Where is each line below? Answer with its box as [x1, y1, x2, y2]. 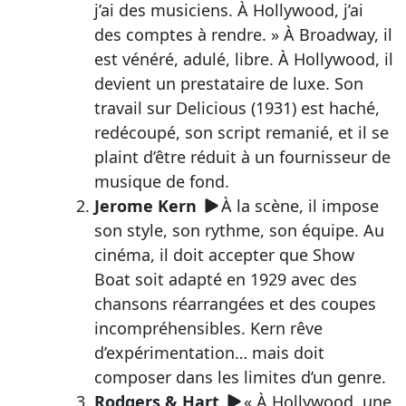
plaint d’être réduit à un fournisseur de [93, 145, 391, 168]
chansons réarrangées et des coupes [93, 292, 376, 314]
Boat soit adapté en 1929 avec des [93, 267, 357, 290]
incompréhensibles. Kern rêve [93, 316, 323, 339]
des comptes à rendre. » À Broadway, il [93, 23, 392, 45]
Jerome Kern [93, 194, 197, 217]
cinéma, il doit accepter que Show [93, 243, 354, 266]
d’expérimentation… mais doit [93, 341, 324, 363]
